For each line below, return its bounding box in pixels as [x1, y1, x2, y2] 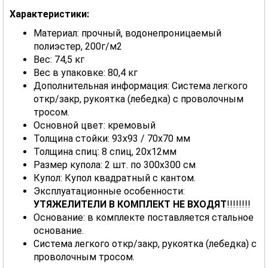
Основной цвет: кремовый [33, 120, 156, 132]
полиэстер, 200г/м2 [33, 41, 122, 53]
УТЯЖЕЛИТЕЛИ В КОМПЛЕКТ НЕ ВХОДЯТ [33, 199, 227, 211]
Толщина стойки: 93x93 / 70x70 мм [33, 133, 190, 145]
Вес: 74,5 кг [33, 54, 84, 66]
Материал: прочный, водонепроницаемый [33, 28, 221, 39]
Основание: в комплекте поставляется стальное [33, 212, 254, 224]
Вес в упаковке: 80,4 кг [33, 67, 138, 79]
